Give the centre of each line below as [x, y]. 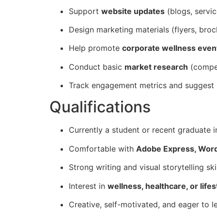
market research [156, 67]
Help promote [95, 48]
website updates [133, 11]
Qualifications [100, 107]
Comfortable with [102, 148]
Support [85, 11]
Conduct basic [97, 67]
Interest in [88, 186]
